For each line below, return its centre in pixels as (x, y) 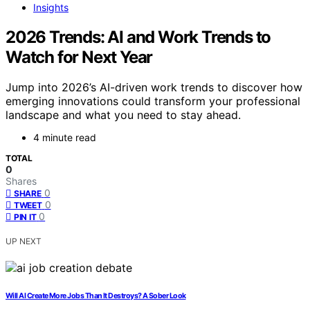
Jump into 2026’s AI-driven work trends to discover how (154, 88)
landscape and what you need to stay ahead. (123, 115)
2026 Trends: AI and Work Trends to (138, 37)
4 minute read (65, 138)
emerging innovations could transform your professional (153, 101)
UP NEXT (24, 241)
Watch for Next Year (79, 57)
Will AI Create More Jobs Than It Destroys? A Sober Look (96, 296)
